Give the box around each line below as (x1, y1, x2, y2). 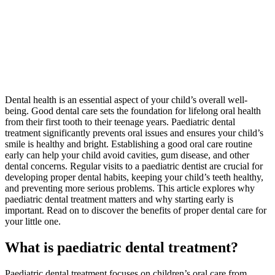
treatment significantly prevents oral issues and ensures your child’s (5, 127, 263, 138)
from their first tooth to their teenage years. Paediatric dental (5, 116, 235, 127)
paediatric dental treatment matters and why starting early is (5, 193, 233, 204)
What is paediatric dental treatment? (5, 239, 238, 255)
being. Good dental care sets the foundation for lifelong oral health (5, 105, 261, 116)
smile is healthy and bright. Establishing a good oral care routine (5, 138, 252, 149)
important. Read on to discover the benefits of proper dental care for (5, 204, 266, 215)
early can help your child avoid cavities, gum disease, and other (5, 149, 249, 160)
